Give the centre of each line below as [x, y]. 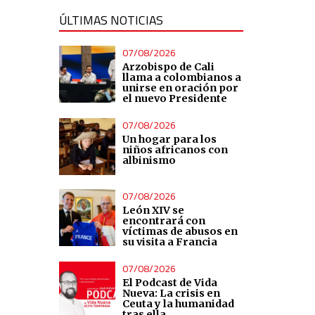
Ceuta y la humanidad [179, 303]
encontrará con [164, 220]
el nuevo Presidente [175, 98]
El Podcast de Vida [170, 282]
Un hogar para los [170, 139]
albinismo [149, 160]
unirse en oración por [181, 88]
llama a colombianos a [182, 77]
